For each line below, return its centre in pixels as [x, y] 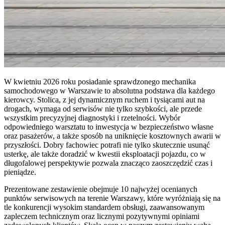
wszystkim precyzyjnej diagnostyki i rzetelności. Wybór [92, 118]
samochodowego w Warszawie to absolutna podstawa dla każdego [109, 90]
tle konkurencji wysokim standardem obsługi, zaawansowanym [104, 207]
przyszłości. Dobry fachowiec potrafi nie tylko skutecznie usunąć [107, 145]
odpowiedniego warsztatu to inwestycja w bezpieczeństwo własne [109, 127]
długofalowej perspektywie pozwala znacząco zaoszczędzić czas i [108, 163]
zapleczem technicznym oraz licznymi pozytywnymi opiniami [102, 216]
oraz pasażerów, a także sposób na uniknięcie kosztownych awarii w [113, 136]
